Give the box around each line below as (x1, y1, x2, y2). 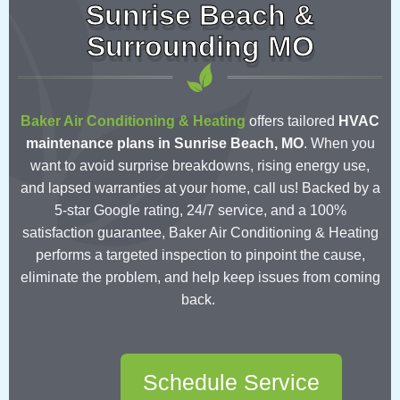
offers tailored (246, 113, 338, 129)
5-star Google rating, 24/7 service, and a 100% (54, 203, 346, 219)
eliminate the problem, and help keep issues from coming (20, 270, 380, 286)
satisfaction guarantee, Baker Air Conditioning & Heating (21, 225, 379, 241)
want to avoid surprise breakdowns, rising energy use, (30, 158, 370, 174)
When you (310, 136, 375, 152)
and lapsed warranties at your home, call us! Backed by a (20, 180, 380, 196)
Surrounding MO (86, 29, 314, 62)
